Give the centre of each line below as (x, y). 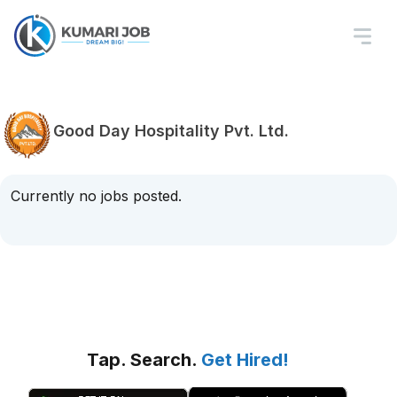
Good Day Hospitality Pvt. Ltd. (171, 130)
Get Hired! (245, 360)
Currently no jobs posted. (96, 196)
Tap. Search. (144, 360)
